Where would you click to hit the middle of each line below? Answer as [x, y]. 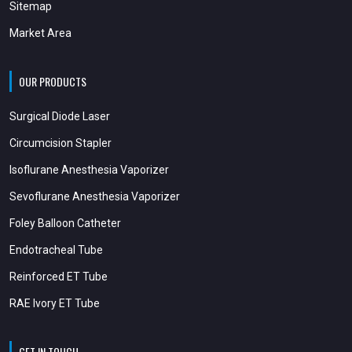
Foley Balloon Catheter [65, 223]
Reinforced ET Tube [59, 276]
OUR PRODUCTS [53, 81]
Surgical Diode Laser [60, 116]
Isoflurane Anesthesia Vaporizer [89, 169]
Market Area [40, 33]
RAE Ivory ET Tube [55, 303]
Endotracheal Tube [56, 249]
